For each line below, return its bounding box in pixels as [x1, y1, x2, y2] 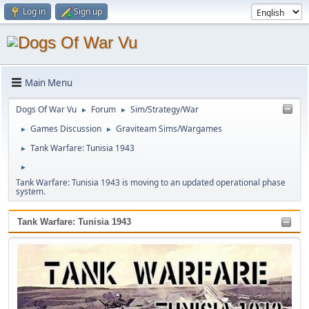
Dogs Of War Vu [16, 103, 77, 115]
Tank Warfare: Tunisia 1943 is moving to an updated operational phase [16, 177, 286, 188]
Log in [23, 6, 46, 17]
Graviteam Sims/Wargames [116, 123, 222, 134]
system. [16, 186, 46, 197]
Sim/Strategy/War [130, 103, 199, 115]
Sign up [74, 6, 102, 17]
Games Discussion [30, 123, 101, 134]
